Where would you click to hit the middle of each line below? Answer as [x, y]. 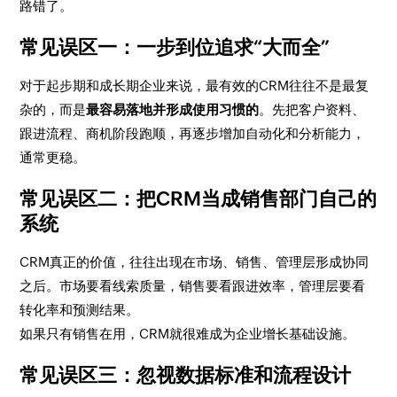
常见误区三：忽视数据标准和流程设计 [186, 375]
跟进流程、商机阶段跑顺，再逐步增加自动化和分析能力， [193, 133]
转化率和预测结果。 [80, 310]
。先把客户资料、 [312, 109]
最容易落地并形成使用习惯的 [173, 109]
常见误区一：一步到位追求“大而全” [175, 47]
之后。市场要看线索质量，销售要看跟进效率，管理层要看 [193, 286]
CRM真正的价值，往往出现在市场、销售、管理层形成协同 [195, 262]
